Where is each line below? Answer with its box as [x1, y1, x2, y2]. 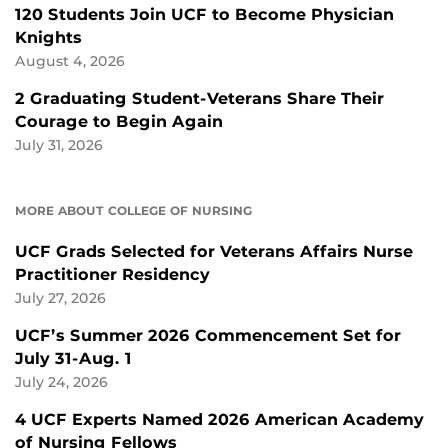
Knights [15, 28, 82, 48]
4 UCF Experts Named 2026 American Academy [15, 410, 424, 430]
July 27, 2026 [15, 290, 106, 307]
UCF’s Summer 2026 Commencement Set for [15, 326, 401, 346]
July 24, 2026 [15, 374, 108, 391]
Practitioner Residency [15, 265, 210, 285]
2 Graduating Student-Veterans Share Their [15, 89, 384, 109]
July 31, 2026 [15, 137, 103, 154]
